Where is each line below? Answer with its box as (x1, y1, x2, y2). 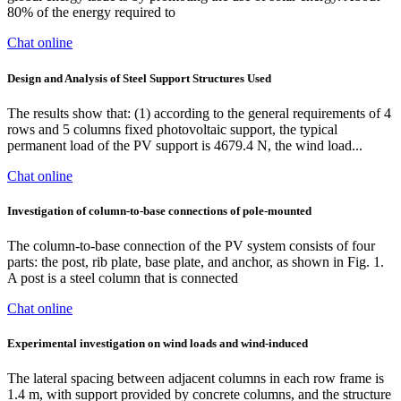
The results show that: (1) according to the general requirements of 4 (7, 105, 391, 121)
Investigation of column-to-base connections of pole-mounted (7, 203, 311, 218)
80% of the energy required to (7, 4, 175, 21)
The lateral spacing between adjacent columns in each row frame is (7, 371, 384, 387)
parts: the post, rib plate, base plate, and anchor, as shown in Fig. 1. (7, 254, 384, 270)
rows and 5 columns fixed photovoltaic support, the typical (7, 121, 337, 137)
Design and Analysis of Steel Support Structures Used (7, 71, 271, 85)
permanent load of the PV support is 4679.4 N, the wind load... (7, 137, 363, 153)
